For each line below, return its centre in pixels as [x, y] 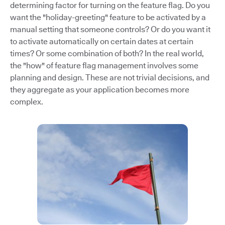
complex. [27, 102]
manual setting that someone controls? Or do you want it [110, 30]
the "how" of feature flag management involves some [104, 66]
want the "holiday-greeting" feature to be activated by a [108, 18]
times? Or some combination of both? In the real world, [107, 54]
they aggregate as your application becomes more [100, 90]
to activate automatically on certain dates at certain [102, 42]
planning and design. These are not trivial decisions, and [110, 78]
